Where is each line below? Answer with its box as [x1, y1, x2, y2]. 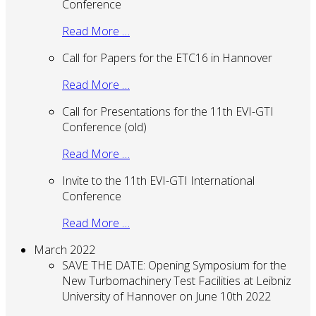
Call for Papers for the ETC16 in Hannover [62, 49, 272, 66]
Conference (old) [62, 119, 147, 135]
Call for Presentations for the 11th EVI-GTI [62, 103, 274, 119]
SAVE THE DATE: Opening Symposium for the [62, 257, 286, 273]
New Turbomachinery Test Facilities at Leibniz [62, 272, 291, 288]
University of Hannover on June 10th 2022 [62, 288, 271, 304]
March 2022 [34, 241, 95, 257]
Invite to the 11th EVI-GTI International [62, 172, 255, 188]
